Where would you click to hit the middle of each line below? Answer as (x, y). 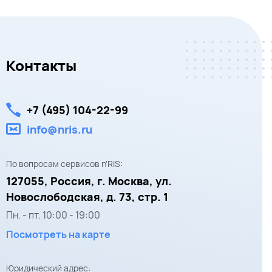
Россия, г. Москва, (102, 181)
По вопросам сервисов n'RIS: (64, 163)
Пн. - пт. (24, 215)
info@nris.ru (59, 129)
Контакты (41, 65)
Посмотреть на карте (58, 234)
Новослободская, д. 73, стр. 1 (87, 196)
